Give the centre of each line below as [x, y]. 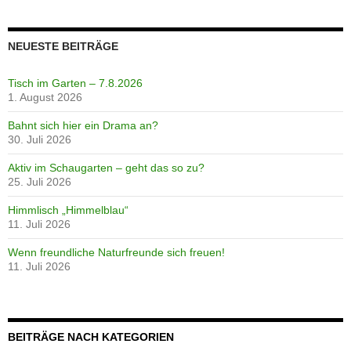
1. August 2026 [45, 97]
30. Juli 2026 [40, 139]
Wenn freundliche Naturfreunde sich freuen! [116, 252]
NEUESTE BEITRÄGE [63, 46]
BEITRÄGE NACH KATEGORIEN [91, 337]
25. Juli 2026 [40, 181]
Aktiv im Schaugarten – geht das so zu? [106, 167]
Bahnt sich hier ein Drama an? [83, 125]
